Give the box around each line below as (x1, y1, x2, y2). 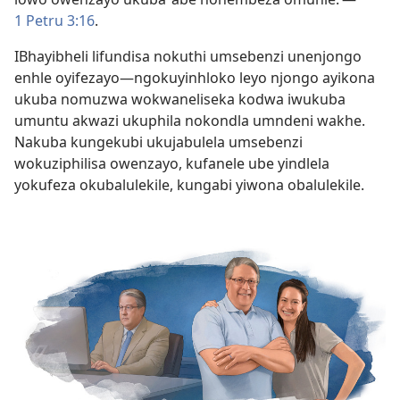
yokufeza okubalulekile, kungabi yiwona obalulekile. (14, 174, 364, 195)
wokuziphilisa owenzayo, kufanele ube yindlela (14, 153, 329, 173)
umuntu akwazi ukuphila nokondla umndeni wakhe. (14, 110, 365, 130)
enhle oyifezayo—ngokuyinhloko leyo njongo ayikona (14, 67, 375, 87)
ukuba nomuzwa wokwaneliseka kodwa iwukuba (14, 88, 346, 109)
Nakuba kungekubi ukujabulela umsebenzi (14, 131, 303, 152)
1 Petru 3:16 (14, 10, 95, 30)
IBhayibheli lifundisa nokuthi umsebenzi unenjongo (14, 46, 362, 66)
